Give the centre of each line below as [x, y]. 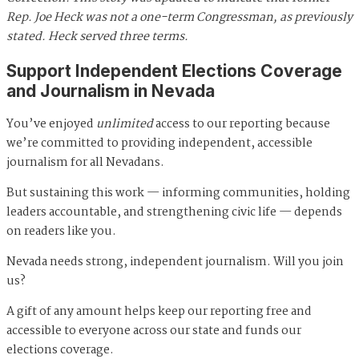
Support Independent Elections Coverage [174, 71]
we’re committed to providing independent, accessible [159, 144]
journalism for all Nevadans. [85, 163]
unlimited [125, 125]
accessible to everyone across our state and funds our [154, 331]
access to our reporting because [242, 125]
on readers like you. [61, 232]
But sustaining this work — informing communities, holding [178, 194]
